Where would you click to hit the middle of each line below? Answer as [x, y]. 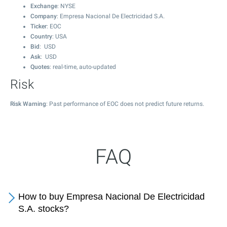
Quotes [40, 67]
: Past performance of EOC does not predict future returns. [125, 104]
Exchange [44, 6]
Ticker [39, 26]
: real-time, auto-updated [83, 67]
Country [41, 36]
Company [44, 16]
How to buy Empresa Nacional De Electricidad [111, 197]
